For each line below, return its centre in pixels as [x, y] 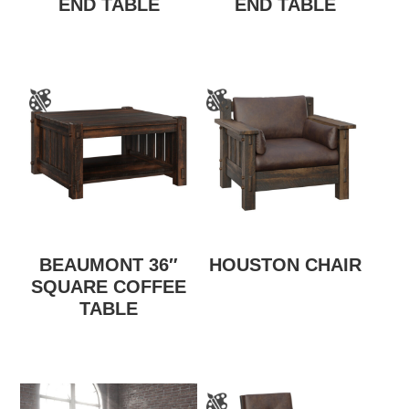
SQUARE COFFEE [109, 287]
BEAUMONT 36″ [109, 265]
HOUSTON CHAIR [286, 265]
